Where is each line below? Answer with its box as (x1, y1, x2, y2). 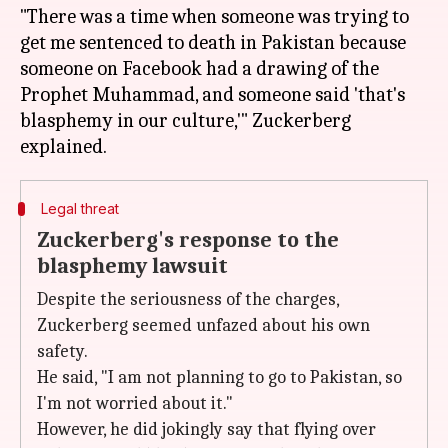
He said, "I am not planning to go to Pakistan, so (37, 367, 402, 388)
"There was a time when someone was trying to (20, 5, 409, 28)
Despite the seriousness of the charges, (37, 289, 339, 310)
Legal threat (40, 200, 119, 217)
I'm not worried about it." (37, 393, 233, 414)
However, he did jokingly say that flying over (37, 419, 376, 440)
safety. (37, 341, 88, 362)
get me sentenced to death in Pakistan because (20, 31, 406, 54)
